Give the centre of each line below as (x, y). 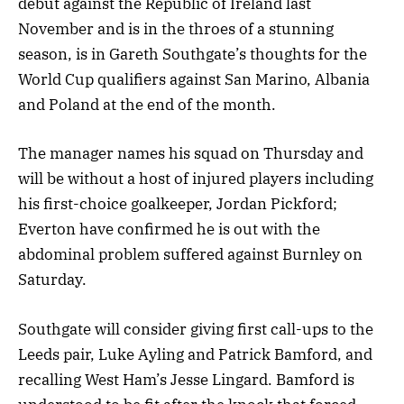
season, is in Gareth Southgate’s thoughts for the (193, 55)
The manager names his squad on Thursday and (191, 154)
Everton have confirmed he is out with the (169, 230)
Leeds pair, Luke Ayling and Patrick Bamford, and (195, 354)
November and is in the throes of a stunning (176, 29)
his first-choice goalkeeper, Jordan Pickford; (178, 204)
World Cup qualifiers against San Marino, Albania (194, 80)
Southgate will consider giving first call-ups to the (196, 329)
